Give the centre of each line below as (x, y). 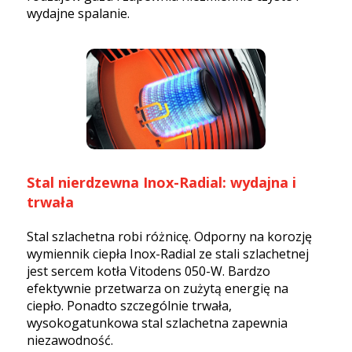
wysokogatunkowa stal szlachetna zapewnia (157, 323)
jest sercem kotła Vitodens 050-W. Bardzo (148, 271)
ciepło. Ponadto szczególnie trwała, (129, 306)
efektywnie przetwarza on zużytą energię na (158, 289)
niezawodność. (70, 341)
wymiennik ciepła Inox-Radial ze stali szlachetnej (168, 254)
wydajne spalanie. (78, 13)
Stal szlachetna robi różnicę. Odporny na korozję (169, 237)
